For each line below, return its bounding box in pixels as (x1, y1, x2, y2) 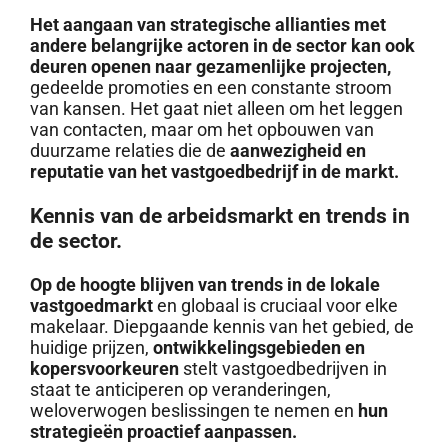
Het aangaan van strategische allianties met (29, 13, 386, 35)
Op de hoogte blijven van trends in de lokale (29, 274, 380, 296)
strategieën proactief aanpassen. (29, 421, 297, 443)
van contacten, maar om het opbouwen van (29, 118, 374, 140)
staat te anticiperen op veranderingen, (29, 379, 331, 401)
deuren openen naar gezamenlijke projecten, (29, 55, 391, 77)
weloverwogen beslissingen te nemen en (29, 400, 358, 422)
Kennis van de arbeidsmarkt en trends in (29, 203, 410, 229)
